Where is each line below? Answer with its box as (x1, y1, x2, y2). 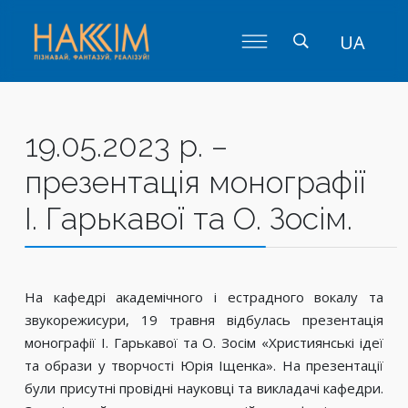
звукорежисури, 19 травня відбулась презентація (25, 311, 383, 329)
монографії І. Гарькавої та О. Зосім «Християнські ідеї (25, 333, 383, 352)
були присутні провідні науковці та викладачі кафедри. (25, 379, 383, 397)
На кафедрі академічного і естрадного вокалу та (25, 288, 383, 306)
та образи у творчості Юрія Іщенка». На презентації (25, 356, 383, 374)
